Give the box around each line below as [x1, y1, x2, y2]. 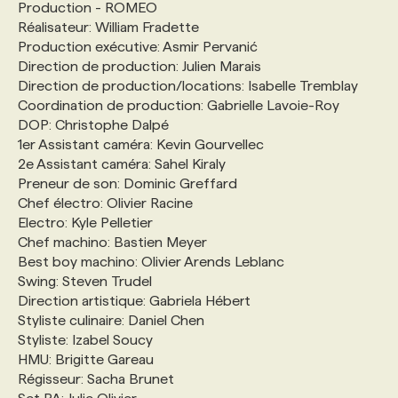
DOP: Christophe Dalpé [18, 116, 169, 132]
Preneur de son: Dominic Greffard [18, 175, 237, 191]
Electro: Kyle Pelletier [18, 214, 153, 230]
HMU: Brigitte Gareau [18, 351, 154, 367]
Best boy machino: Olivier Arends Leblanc [18, 253, 284, 269]
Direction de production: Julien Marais [18, 58, 261, 74]
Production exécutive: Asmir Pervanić [18, 38, 258, 54]
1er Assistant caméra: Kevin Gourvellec [18, 136, 264, 152]
